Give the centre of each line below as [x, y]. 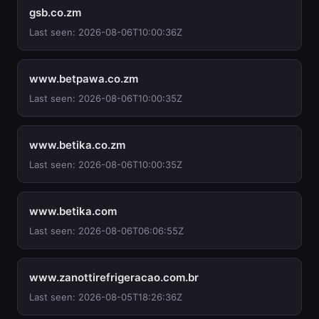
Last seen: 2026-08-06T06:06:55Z [106, 231]
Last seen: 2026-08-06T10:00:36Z [106, 32]
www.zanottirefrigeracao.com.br [114, 277]
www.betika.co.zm [77, 145]
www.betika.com [73, 211]
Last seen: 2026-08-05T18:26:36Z [106, 297]
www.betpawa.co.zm [84, 79]
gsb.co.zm [55, 12]
